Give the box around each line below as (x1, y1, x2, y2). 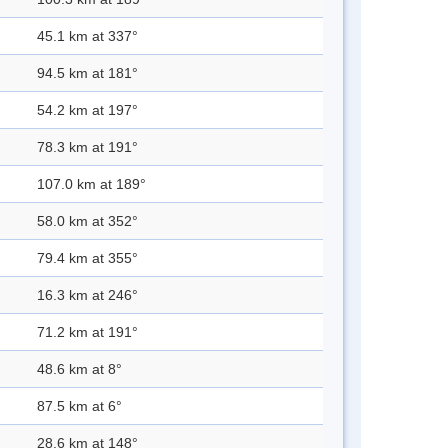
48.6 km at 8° (37, 361, 122, 378)
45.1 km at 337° (37, 28, 138, 45)
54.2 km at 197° (37, 102, 138, 119)
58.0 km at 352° (37, 213, 138, 230)
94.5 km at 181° (37, 65, 138, 82)
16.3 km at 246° (37, 287, 138, 304)
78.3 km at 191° (37, 139, 138, 156)
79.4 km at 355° (37, 250, 138, 267)
